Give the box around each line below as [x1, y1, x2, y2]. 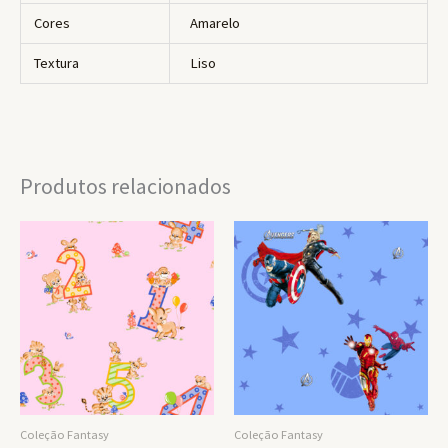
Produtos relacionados [20, 172, 231, 201]
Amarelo [189, 14, 240, 33]
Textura [34, 54, 80, 73]
